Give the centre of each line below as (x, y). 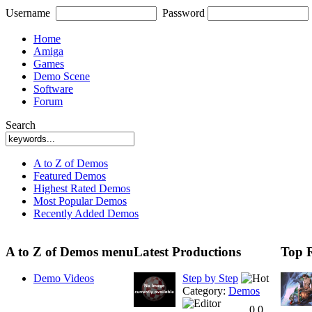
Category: (205, 291)
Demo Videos (64, 279)
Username (28, 13)
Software (53, 89)
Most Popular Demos (80, 201)
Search (21, 125)
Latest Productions (187, 251)
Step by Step (210, 279)
